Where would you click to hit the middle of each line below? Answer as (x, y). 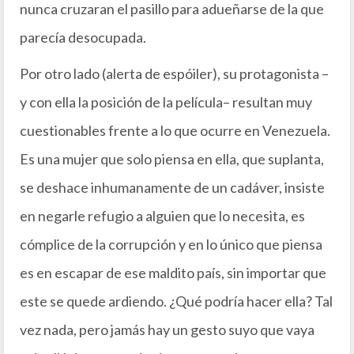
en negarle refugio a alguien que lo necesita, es (162, 216)
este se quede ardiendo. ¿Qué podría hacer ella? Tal (176, 301)
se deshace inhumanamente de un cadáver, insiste (172, 187)
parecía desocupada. (83, 37)
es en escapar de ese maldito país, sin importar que (173, 273)
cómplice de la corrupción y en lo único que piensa (171, 244)
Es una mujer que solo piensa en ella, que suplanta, (172, 159)
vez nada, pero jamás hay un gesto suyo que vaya (167, 330)
